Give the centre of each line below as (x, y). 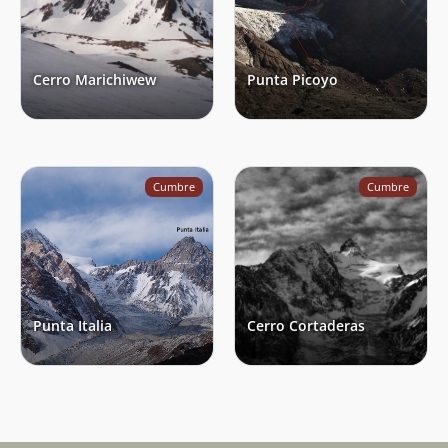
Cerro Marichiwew (94, 79)
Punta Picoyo (292, 79)
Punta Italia (72, 325)
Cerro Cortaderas (306, 325)
